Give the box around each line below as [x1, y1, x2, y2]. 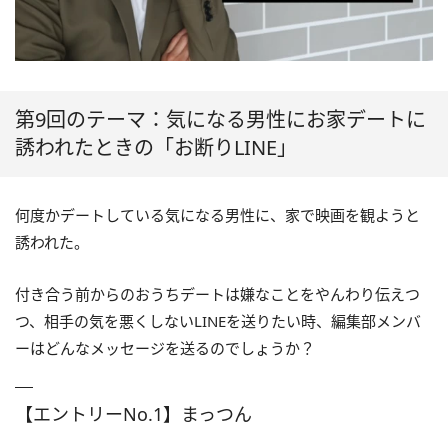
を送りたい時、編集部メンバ [226, 310, 421, 331]
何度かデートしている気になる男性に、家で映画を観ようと [15, 204, 420, 225]
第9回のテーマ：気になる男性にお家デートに [15, 105, 426, 133]
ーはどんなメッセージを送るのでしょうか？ [15, 337, 315, 358]
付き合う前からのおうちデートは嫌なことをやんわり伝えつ [15, 283, 420, 304]
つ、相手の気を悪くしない [15, 310, 194, 331]
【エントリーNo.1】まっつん [15, 401, 252, 426]
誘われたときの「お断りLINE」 [15, 133, 297, 161]
